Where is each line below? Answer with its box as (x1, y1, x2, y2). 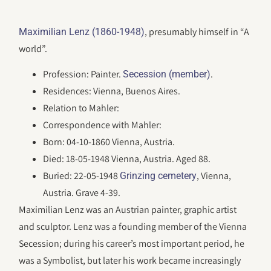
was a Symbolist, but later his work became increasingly (19, 254, 241, 267)
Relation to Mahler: (43, 102, 122, 115)
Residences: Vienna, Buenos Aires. (43, 85, 181, 98)
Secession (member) (123, 68, 211, 80)
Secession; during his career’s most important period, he (19, 237, 245, 250)
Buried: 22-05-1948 (43, 169, 120, 183)
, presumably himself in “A (145, 25, 250, 38)
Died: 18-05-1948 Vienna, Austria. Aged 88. (43, 152, 211, 166)
